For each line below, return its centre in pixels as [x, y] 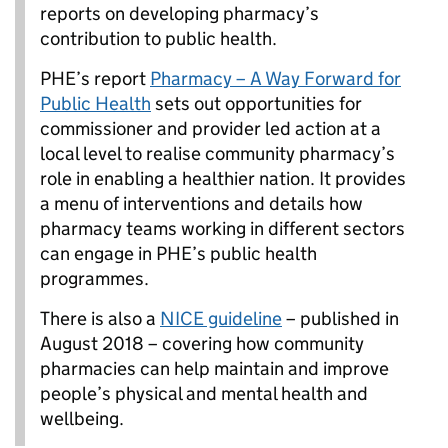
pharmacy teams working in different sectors [222, 228]
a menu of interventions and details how [201, 203]
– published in [340, 318]
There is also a [100, 318]
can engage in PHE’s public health [178, 253]
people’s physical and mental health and [204, 393]
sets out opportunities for [256, 103]
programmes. [94, 278]
